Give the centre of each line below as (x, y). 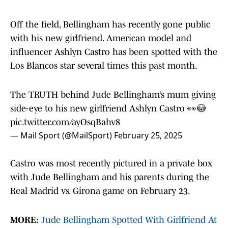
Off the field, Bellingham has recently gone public (110, 25)
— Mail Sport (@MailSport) (62, 136)
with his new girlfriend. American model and (101, 38)
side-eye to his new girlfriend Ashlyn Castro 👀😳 (108, 109)
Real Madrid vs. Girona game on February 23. (100, 191)
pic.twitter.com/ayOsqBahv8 (65, 122)
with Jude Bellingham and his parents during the (110, 177)
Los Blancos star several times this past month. (104, 66)
